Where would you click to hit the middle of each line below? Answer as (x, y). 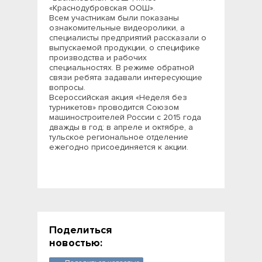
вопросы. (67, 87)
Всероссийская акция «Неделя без (118, 97)
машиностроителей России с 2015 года (125, 117)
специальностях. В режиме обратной (122, 68)
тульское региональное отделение (119, 137)
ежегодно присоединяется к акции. (119, 147)
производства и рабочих (98, 58)
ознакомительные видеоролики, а (117, 28)
